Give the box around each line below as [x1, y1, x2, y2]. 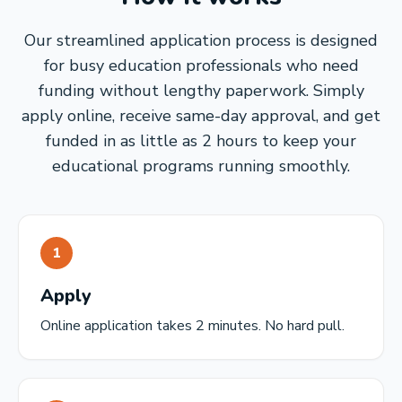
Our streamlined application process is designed [24, 30, 378, 51]
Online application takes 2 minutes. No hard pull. [40, 316, 345, 336]
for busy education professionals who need [43, 55, 359, 76]
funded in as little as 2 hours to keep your [46, 130, 356, 152]
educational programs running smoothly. [52, 155, 350, 177]
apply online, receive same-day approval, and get [22, 105, 380, 127]
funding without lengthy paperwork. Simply [38, 80, 364, 101]
